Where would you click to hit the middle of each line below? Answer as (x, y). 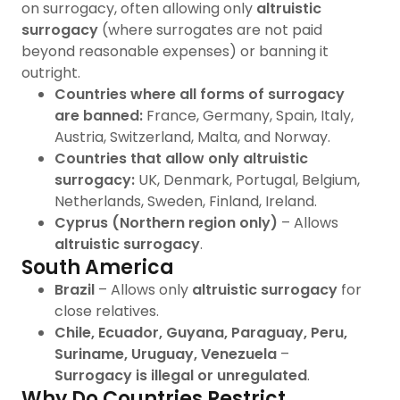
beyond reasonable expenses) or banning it (175, 51)
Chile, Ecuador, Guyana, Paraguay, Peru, (200, 333)
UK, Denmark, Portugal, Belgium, (247, 180)
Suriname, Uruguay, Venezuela (165, 354)
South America (98, 267)
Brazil (74, 290)
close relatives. (106, 311)
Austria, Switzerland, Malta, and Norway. (192, 137)
